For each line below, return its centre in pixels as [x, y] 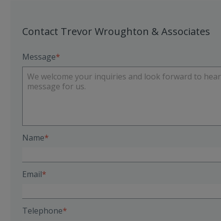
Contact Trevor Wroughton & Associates [116, 32]
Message [39, 57]
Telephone [43, 211]
